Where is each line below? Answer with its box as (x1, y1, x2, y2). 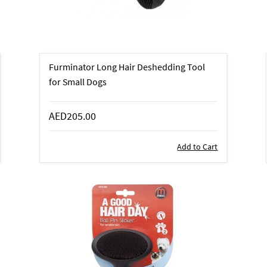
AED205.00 (49, 108, 97, 123)
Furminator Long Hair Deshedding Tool (49, 60, 206, 73)
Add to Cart (177, 141, 218, 152)
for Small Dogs (49, 75, 107, 88)
